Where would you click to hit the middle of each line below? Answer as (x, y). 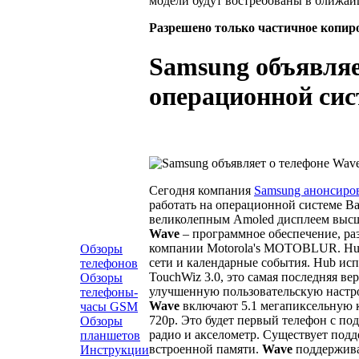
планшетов (110, 335)
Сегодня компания (202, 190)
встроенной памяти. (206, 349)
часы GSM (109, 307)
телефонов (109, 263)
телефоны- (109, 292)
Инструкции (115, 350)
